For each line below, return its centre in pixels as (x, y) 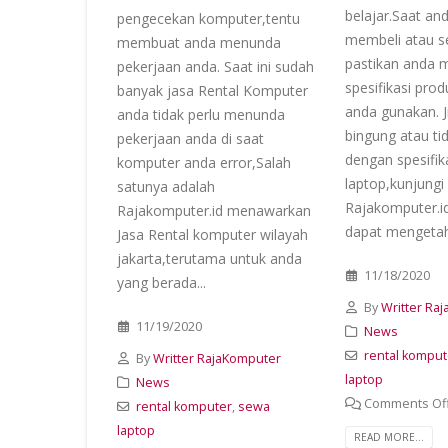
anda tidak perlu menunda (201, 114)
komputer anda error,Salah (204, 162)
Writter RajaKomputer (216, 358)
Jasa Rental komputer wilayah (212, 234)
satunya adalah (166, 186)
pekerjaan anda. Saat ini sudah (215, 66)
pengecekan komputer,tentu (208, 18)
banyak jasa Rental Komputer (212, 90)
